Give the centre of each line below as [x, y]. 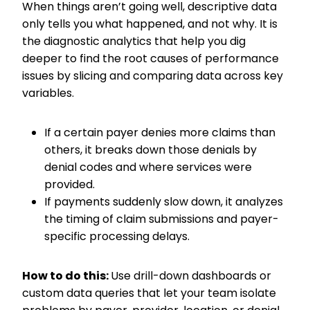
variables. [49, 93]
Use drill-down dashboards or [191, 276]
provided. [71, 184]
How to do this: [66, 276]
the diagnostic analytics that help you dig [134, 41]
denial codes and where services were [148, 167]
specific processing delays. [118, 236]
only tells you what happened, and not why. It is [150, 24]
